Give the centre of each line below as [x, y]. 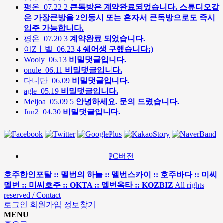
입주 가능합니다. [54, 28]
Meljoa [36, 101]
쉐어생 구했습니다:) [118, 49]
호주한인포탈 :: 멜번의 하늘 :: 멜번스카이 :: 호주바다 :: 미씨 [111, 174]
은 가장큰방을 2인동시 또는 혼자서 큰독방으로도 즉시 [119, 17]
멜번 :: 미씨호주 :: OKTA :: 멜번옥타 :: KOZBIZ [89, 185]
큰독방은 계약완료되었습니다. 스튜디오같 [144, 7]
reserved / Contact [32, 195]
